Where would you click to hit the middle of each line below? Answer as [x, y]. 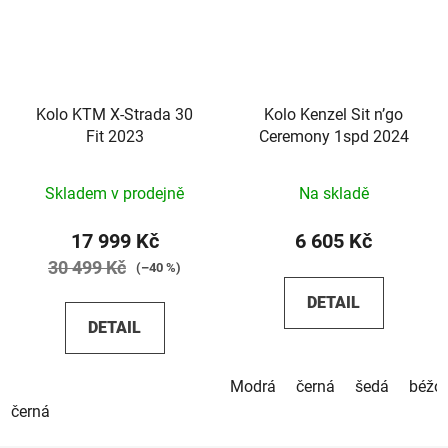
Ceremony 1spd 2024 [333, 137]
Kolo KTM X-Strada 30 [114, 115]
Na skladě [333, 194]
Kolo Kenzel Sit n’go [333, 115]
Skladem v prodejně [114, 194]
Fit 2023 [114, 137]
